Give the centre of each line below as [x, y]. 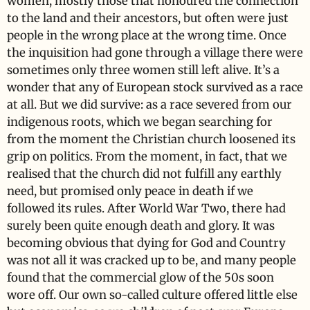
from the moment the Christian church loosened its [151, 139]
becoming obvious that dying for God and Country [146, 243]
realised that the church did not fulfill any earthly [144, 174]
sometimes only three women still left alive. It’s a [143, 70]
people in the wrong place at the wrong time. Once [147, 35]
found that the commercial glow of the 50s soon [140, 277]
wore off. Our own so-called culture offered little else [152, 295]
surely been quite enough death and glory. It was [141, 226]
